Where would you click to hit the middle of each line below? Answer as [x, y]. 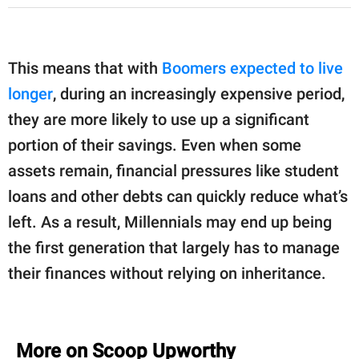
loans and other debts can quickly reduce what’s [178, 196]
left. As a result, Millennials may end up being [170, 222]
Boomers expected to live [252, 68]
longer [30, 93]
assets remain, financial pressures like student [173, 170]
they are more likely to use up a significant [159, 119]
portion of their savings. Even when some [155, 145]
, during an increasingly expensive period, [199, 93]
